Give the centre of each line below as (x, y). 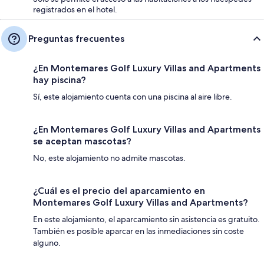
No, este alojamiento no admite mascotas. (109, 158)
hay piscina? (60, 80)
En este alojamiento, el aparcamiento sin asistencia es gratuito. (146, 219)
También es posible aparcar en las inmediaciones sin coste (138, 231)
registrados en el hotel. (75, 9)
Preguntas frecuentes (76, 38)
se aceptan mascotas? (82, 141)
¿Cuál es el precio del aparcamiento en (119, 190)
